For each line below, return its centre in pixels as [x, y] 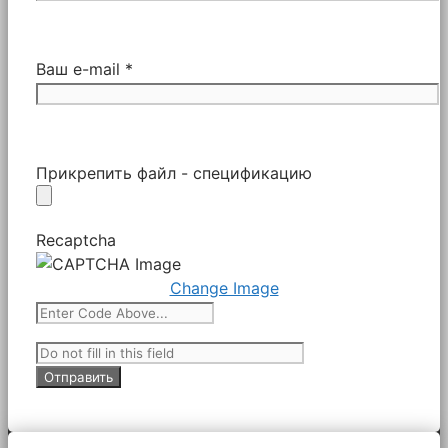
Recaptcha [76, 239]
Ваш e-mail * [84, 68]
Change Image [224, 287]
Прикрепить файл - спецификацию [174, 172]
